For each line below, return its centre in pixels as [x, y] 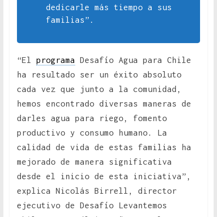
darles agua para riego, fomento [92, 118]
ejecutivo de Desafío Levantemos [92, 206]
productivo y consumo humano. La [92, 133]
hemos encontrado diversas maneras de [104, 104]
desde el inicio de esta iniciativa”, [104, 177]
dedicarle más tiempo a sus [109, 8]
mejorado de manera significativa [94, 162]
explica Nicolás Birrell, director [97, 191]
